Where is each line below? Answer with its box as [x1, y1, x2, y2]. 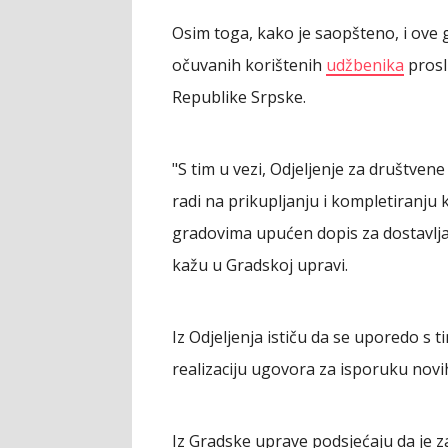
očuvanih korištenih [172, 54, 326, 76]
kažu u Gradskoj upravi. [172, 254, 348, 276]
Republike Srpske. [172, 86, 306, 108]
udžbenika [326, 54, 404, 76]
